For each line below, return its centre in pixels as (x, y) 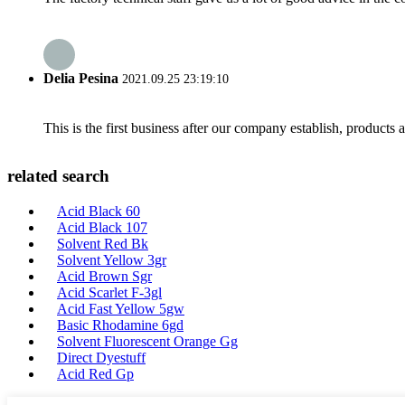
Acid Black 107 (102, 227)
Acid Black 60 (99, 211)
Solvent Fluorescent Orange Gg (147, 341)
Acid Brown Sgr (104, 276)
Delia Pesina (81, 79)
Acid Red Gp (95, 374)
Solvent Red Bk (103, 244)
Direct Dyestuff (101, 358)
